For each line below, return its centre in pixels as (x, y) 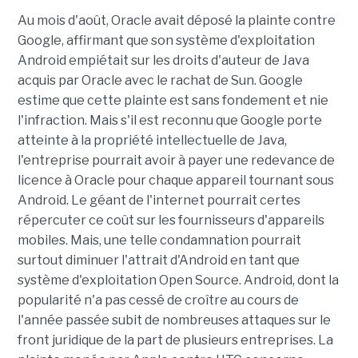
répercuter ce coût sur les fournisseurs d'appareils (171, 220)
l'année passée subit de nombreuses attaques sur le (174, 320)
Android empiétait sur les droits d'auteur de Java (163, 60)
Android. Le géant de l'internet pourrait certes (159, 200)
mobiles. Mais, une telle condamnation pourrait (159, 240)
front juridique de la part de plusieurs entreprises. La (175, 340)
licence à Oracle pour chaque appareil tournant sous (175, 180)
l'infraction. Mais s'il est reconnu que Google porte (169, 120)
